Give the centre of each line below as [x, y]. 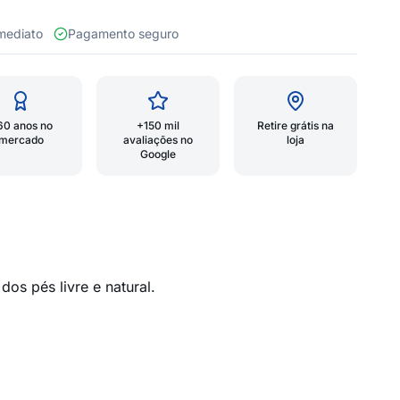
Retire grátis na [296, 125]
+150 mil [158, 125]
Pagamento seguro [123, 33]
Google [158, 154]
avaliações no [158, 140]
